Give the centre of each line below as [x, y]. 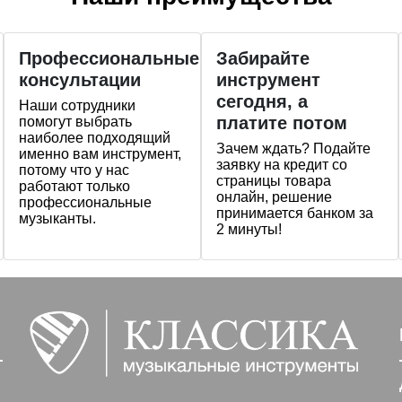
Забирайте [263, 58]
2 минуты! [249, 229]
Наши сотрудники [77, 105]
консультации [80, 79]
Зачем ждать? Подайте [293, 148]
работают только [74, 186]
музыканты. [57, 218]
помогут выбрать [75, 121]
